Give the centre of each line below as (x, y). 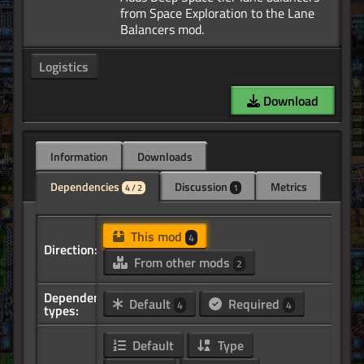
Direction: (71, 250)
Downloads (165, 157)
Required (253, 304)
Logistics (64, 67)
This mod (156, 237)
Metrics (289, 187)
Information (79, 157)
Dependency (78, 298)
